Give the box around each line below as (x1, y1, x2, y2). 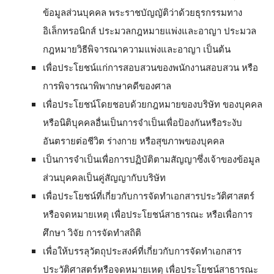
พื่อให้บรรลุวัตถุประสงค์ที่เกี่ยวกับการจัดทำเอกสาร (46, 243, 242, 257)
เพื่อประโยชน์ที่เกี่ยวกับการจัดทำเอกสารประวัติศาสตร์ (43, 188, 254, 202)
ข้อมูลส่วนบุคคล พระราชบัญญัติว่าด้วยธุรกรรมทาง (43, 5, 242, 18)
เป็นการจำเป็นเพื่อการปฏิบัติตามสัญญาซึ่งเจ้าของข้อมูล (43, 152, 260, 165)
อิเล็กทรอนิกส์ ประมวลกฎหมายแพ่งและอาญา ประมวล (43, 23, 256, 37)
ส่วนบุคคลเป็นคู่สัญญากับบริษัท (43, 170, 166, 183)
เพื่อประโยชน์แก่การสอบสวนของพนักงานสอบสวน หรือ (43, 60, 258, 73)
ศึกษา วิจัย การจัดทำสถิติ (43, 225, 141, 239)
